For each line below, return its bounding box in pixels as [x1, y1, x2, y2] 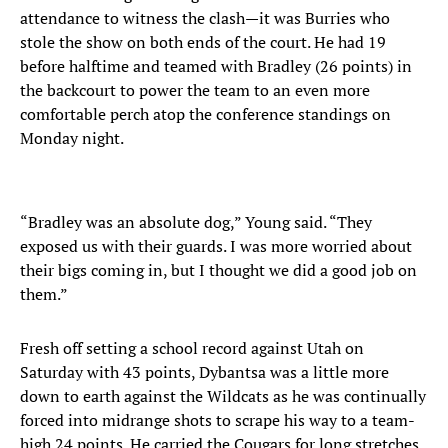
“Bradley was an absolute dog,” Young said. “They [20, 211, 372, 234]
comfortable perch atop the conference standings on [20, 103, 391, 126]
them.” [20, 283, 68, 306]
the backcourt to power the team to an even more [20, 79, 370, 102]
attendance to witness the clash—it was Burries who [20, 7, 390, 30]
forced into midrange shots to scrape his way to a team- [20, 409, 415, 432]
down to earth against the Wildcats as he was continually [20, 385, 426, 408]
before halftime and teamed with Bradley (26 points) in [20, 55, 412, 78]
